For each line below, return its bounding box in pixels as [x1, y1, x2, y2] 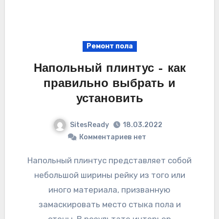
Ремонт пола [86, 42, 133, 50]
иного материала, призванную [48, 185, 171, 195]
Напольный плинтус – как [33, 63, 186, 75]
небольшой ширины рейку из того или [34, 170, 185, 180]
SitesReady [69, 120, 109, 129]
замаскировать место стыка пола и [38, 199, 181, 210]
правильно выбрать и [44, 78, 175, 90]
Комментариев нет [79, 133, 146, 142]
